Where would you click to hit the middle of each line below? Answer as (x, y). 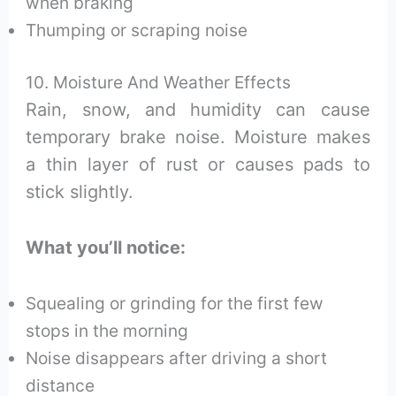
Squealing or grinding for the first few (175, 304)
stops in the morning (107, 331)
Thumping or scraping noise (137, 30)
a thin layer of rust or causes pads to (198, 165)
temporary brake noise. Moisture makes (198, 137)
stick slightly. (80, 192)
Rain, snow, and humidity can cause (198, 110)
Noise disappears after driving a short (177, 358)
